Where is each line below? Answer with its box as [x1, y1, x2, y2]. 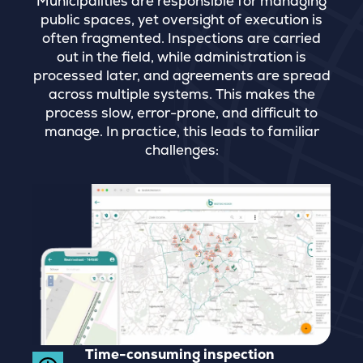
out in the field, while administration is [57, 48, 306, 66]
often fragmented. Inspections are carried [42, 29, 321, 47]
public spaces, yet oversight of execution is [41, 11, 322, 28]
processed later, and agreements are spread [32, 66, 331, 84]
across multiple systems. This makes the [48, 85, 315, 103]
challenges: [144, 141, 219, 159]
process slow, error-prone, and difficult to [45, 104, 318, 122]
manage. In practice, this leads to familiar [44, 122, 319, 140]
